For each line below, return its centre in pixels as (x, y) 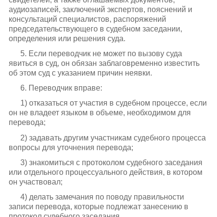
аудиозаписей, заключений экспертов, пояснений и (100, 9)
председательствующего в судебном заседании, (95, 29)
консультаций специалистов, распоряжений (87, 19)
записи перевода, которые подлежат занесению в (98, 206)
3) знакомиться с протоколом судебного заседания (111, 162)
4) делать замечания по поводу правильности (102, 197)
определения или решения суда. (67, 38)
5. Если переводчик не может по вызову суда (101, 53)
